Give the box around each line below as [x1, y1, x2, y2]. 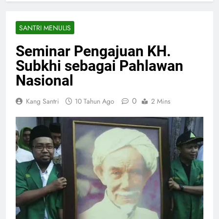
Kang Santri [26, 96, 59, 107]
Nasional [16, 72, 73, 89]
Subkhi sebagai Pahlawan [16, 57, 183, 75]
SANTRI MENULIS [19, 23, 71, 33]
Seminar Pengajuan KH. [16, 43, 171, 60]
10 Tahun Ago [75, 96, 114, 107]
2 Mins [151, 96, 171, 107]
